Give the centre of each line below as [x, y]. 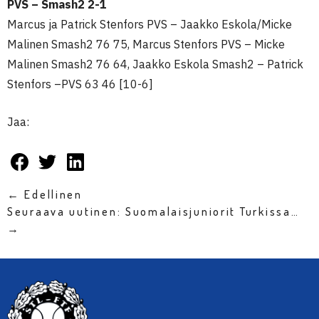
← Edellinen [45, 194]
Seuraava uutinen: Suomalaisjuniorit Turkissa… [153, 211]
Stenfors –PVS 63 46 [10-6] [80, 84]
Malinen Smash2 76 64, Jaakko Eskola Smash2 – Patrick [155, 64]
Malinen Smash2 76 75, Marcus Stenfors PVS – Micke [146, 44]
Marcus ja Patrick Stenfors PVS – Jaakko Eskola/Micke [150, 24]
